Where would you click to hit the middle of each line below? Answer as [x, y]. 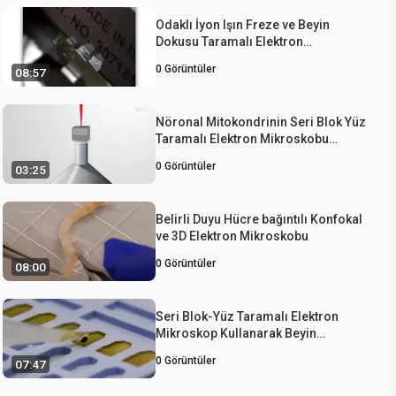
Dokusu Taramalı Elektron [229, 41]
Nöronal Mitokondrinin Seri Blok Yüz [261, 122]
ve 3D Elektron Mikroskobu [232, 236]
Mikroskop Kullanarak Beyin [236, 333]
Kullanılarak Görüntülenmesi [238, 155]
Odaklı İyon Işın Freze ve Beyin [243, 24]
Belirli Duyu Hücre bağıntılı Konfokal [259, 219]
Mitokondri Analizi [209, 350]
